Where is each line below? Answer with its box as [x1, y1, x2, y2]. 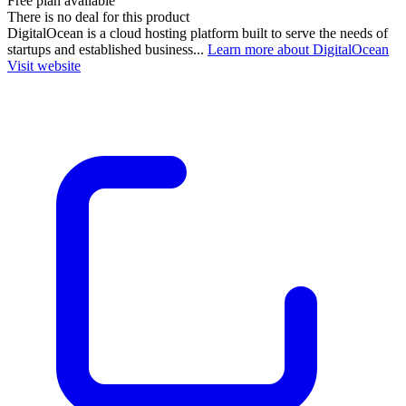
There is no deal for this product [7, 8, 189, 24]
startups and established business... [7, 41, 208, 57]
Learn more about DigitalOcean [208, 41, 389, 57]
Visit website [7, 57, 81, 73]
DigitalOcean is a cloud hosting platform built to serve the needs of [7, 24, 388, 41]
